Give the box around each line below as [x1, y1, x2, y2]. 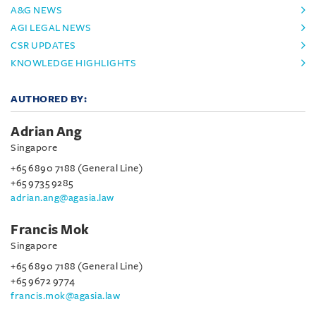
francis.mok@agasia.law [11, 290, 120, 301]
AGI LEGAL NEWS [11, 22, 91, 33]
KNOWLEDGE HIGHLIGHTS [11, 57, 136, 68]
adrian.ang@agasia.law [11, 192, 114, 203]
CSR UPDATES [11, 39, 76, 51]
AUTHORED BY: [11, 93, 87, 104]
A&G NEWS [11, 4, 62, 16]
